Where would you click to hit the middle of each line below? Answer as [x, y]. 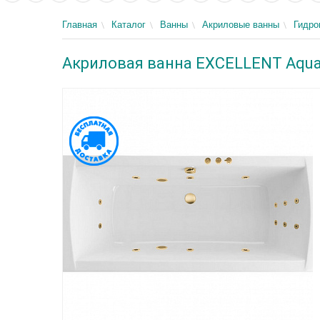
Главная [80, 25]
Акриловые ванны [241, 25]
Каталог [129, 25]
